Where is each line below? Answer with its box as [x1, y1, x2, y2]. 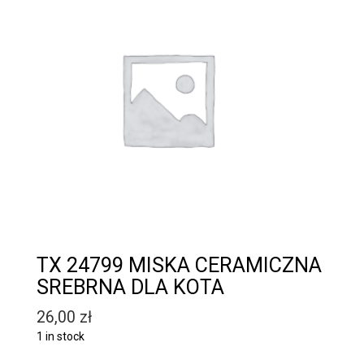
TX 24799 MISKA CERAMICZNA [37, 253, 322, 277]
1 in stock [37, 329, 84, 343]
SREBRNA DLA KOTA [37, 275, 224, 299]
